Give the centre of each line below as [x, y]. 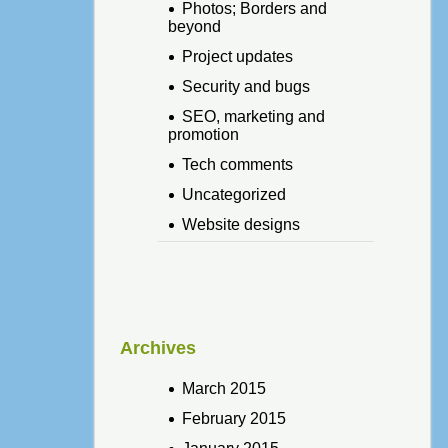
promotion [203, 134]
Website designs [240, 224]
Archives [157, 347]
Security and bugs [245, 86]
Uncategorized [233, 194]
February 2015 [233, 418]
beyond [194, 26]
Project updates [237, 56]
